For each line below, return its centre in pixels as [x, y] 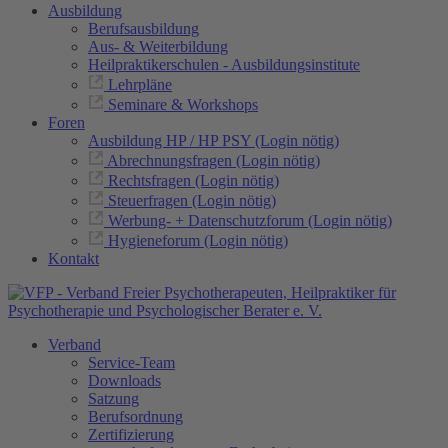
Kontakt [73, 258]
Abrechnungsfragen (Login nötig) [213, 160]
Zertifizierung [131, 434]
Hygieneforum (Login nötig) [198, 240]
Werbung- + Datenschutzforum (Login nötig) [250, 220]
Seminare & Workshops [183, 104]
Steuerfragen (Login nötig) [192, 200]
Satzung [113, 398]
